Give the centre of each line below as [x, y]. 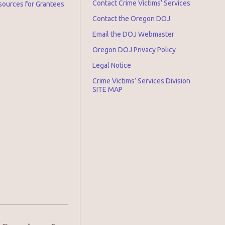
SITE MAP [107, 89]
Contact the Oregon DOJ [131, 19]
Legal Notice [112, 65]
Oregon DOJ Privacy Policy [134, 50]
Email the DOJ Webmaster [133, 34]
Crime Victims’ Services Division [141, 81]
